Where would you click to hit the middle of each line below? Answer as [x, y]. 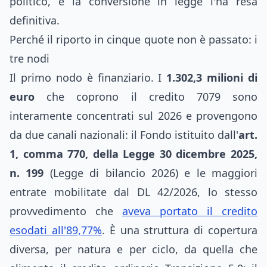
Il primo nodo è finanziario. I [88, 77]
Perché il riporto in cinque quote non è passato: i [133, 39]
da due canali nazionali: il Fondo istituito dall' [124, 135]
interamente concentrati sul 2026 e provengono [133, 116]
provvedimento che [66, 211]
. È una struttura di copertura [180, 230]
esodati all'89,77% [56, 230]
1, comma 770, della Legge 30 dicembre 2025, [133, 154]
